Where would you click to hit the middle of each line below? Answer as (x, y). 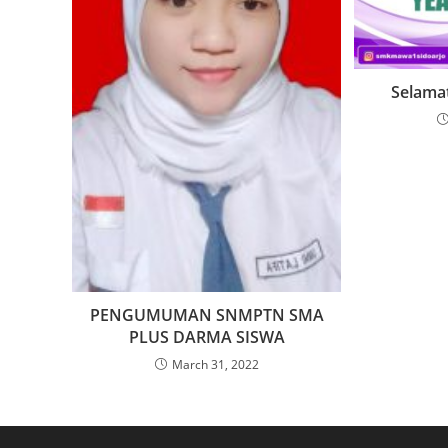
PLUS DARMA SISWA (206, 336)
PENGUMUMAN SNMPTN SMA (206, 314)
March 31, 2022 (215, 364)
